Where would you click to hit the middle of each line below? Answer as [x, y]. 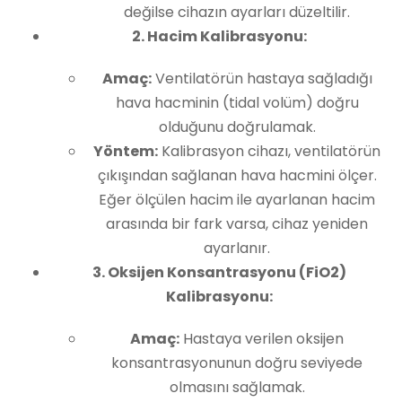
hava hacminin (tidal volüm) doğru [237, 103]
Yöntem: [126, 151]
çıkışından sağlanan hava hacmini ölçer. [237, 175]
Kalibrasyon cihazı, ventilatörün [269, 151]
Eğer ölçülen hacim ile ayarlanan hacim [237, 200]
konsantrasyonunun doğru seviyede [237, 363]
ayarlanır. [237, 248]
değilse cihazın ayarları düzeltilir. [237, 12]
